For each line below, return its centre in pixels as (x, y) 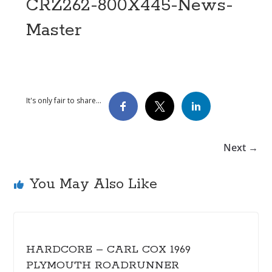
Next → (241, 148)
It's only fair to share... (63, 101)
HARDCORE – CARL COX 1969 (108, 250)
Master (53, 31)
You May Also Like (93, 185)
